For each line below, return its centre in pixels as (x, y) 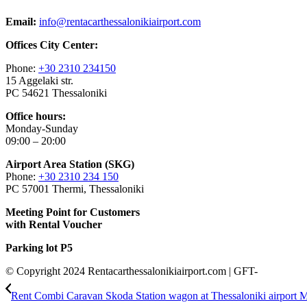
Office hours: (36, 116)
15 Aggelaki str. (39, 80)
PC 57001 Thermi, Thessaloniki (75, 188)
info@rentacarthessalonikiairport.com (120, 21)
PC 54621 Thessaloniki (56, 93)
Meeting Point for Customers (73, 212)
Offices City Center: (52, 45)
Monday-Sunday (42, 128)
